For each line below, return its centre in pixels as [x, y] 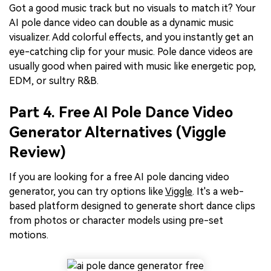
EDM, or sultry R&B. [54, 81]
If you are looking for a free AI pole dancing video [119, 177]
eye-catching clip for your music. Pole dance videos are [131, 52]
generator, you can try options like [87, 192]
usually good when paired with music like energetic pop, [132, 67]
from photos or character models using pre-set [116, 221]
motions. [29, 235]
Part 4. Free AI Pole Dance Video [121, 113]
